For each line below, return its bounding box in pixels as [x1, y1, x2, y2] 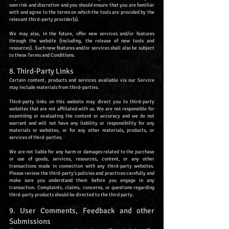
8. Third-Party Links [9, 66, 74, 76]
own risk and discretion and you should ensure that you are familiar [9, 2, 154, 9]
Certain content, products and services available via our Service [9, 77, 154, 84]
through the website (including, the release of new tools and [9, 38, 154, 44]
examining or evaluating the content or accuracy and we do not [9, 113, 154, 120]
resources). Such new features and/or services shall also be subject [9, 45, 154, 52]
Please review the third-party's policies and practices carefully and [9, 170, 154, 177]
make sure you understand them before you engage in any [9, 177, 154, 184]
